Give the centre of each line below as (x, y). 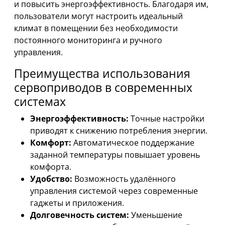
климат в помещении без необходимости (96, 28)
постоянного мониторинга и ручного (88, 40)
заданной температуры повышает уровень (115, 154)
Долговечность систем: (80, 215)
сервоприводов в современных (103, 87)
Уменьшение (156, 215)
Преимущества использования (102, 73)
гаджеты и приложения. (77, 203)
